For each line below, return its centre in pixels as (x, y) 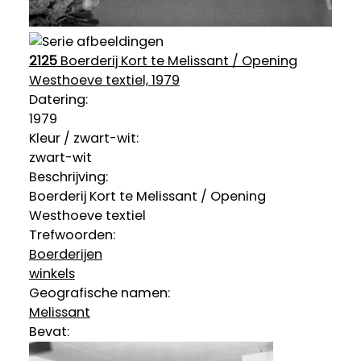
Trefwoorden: (72, 235)
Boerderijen (65, 255)
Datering (57, 100)
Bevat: (49, 332)
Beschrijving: (68, 177)
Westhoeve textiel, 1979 (104, 81)
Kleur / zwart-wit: (83, 139)
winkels (52, 274)
